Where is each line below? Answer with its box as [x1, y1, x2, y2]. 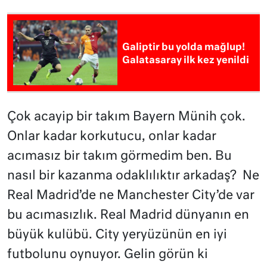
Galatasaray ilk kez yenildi [122, 55, 250, 66]
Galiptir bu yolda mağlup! [122, 42, 246, 52]
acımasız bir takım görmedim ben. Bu [7, 150, 232, 163]
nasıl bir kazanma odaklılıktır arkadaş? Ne [7, 169, 259, 182]
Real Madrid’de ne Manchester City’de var [7, 189, 254, 202]
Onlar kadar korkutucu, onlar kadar [7, 130, 216, 143]
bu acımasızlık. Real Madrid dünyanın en [7, 209, 249, 222]
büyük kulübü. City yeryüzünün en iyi [7, 228, 227, 241]
